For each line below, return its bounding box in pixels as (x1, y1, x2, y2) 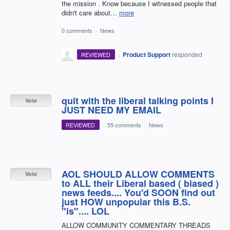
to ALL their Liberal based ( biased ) (62, 176, 219, 190)
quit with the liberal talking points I (62, 93, 214, 107)
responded (171, 49, 202, 59)
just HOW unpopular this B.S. (62, 195, 190, 208)
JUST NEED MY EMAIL (62, 103, 161, 117)
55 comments (107, 120, 141, 129)
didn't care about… (62, 7, 119, 17)
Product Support (122, 49, 170, 59)
